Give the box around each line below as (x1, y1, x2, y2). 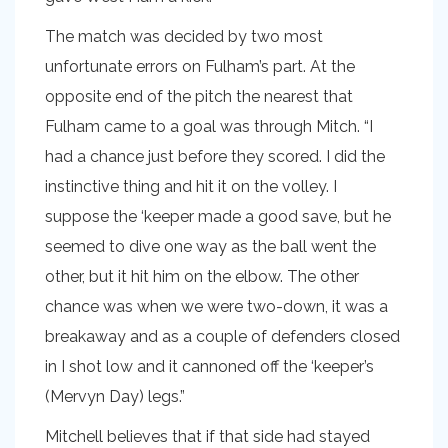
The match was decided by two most (45, 27, 323, 47)
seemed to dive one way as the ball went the (45, 237, 376, 257)
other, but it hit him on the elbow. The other (45, 267, 359, 287)
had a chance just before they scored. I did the (45, 147, 385, 167)
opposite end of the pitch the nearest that (45, 87, 353, 107)
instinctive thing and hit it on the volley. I (45, 177, 337, 197)
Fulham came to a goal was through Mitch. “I (45, 117, 373, 137)
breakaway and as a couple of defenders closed (45, 327, 400, 347)
